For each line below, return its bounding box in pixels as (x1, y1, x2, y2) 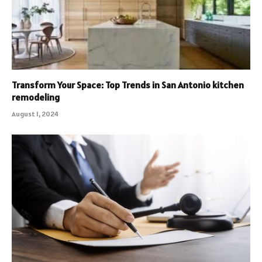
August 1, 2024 (12, 109, 58, 118)
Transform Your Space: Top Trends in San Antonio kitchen (12, 78, 244, 91)
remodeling (12, 91, 60, 103)
